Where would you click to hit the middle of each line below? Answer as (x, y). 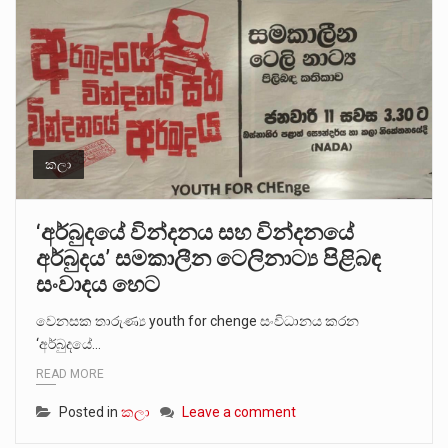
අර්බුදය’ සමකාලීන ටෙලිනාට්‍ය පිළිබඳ (208, 258)
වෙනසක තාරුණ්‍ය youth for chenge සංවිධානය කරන (197, 320)
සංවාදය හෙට (98, 284)
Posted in (90, 412)
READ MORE (70, 374)
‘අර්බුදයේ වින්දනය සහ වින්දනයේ (195, 232)
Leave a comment (239, 412)
